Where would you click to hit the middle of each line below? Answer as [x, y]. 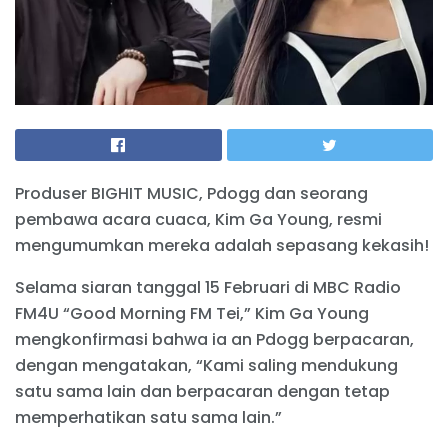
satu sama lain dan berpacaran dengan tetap [202, 392]
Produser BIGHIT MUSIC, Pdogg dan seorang [191, 194]
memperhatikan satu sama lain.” [148, 418]
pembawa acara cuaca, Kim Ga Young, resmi [198, 220]
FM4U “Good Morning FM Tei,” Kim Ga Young [192, 314]
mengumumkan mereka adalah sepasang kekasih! [222, 246]
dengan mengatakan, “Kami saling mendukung [206, 366]
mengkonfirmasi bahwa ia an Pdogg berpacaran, [214, 340]
